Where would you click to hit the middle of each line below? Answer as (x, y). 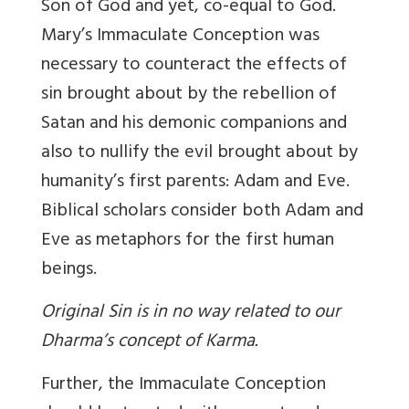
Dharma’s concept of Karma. (149, 342)
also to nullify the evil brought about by (199, 153)
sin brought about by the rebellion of (189, 95)
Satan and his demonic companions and (194, 124)
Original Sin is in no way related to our (191, 313)
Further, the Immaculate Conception (184, 385)
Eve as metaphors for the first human (188, 241)
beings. (69, 270)
